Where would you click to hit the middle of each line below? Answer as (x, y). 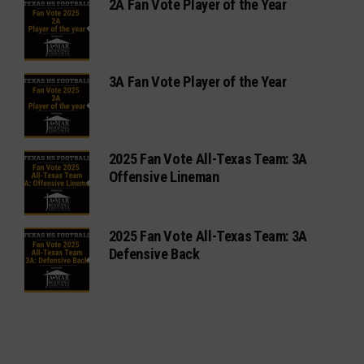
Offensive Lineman (164, 176)
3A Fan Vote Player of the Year (197, 81)
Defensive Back (154, 253)
